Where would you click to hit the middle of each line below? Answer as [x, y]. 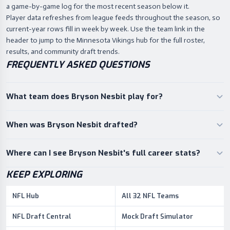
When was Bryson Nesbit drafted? [72, 125]
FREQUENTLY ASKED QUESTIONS [78, 65]
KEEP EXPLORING [44, 175]
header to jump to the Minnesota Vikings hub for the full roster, [106, 40]
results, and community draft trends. [63, 52]
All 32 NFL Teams [150, 196]
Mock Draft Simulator [157, 216]
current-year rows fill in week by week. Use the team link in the [106, 29]
